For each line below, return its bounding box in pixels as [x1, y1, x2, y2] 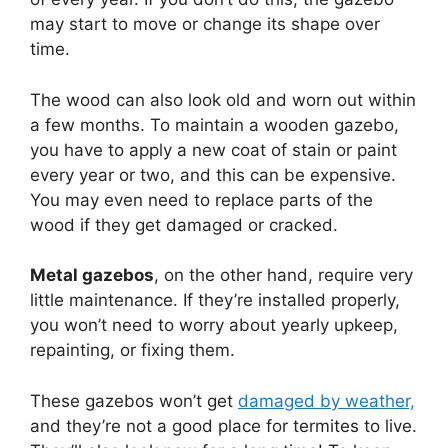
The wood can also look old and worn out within [30, 89, 416, 110]
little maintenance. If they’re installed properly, [30, 290, 400, 311]
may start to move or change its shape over [30, 14, 380, 35]
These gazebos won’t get [30, 390, 238, 411]
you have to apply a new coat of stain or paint [30, 139, 397, 160]
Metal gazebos [30, 265, 154, 286]
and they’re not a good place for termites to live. [30, 415, 417, 436]
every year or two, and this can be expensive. [30, 164, 396, 185]
